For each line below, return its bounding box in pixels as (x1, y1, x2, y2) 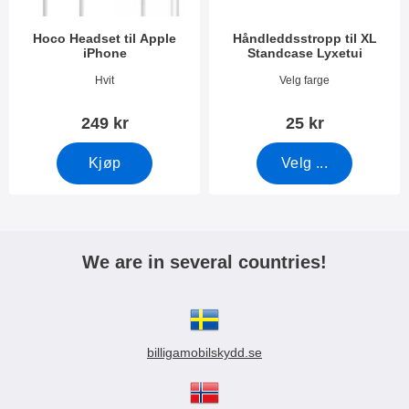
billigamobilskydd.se (147, 345, 262, 360)
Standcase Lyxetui (246, 46, 362, 60)
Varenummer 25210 (10, 71, 138, 87)
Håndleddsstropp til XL (232, 31, 377, 46)
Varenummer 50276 (210, 71, 338, 87)
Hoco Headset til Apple (33, 31, 176, 46)
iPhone (82, 46, 127, 60)
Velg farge (279, 74, 330, 87)
